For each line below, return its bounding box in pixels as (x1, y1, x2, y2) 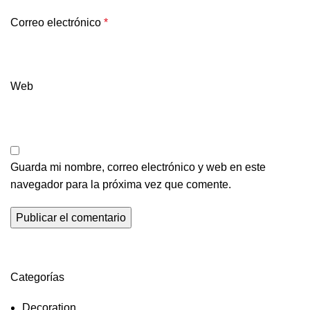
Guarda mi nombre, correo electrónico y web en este (10, 161, 266, 173)
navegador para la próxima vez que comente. (10, 178, 231, 190)
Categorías (10, 271, 64, 283)
